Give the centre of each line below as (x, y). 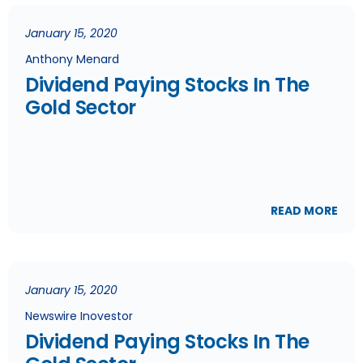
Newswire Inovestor (79, 316)
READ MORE (304, 211)
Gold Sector (81, 107)
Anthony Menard (72, 59)
